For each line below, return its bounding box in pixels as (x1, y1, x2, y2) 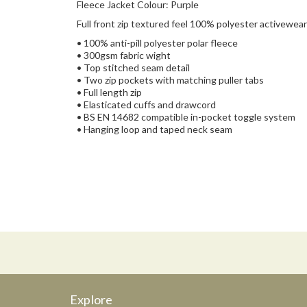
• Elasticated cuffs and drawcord (77, 99, 216, 111)
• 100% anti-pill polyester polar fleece (77, 37, 238, 49)
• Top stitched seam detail (77, 62, 190, 74)
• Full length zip (77, 86, 142, 99)
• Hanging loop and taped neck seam (77, 123, 234, 136)
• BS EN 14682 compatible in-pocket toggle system (77, 111, 295, 123)
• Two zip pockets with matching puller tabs (77, 74, 264, 86)
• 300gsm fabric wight (77, 49, 171, 62)
